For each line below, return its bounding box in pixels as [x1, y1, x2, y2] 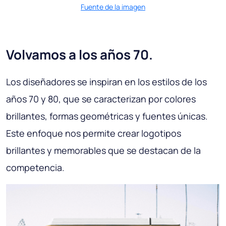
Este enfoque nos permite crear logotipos [6, 127, 181, 139]
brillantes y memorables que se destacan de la [6, 144, 201, 156]
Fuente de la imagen [81, 2, 145, 12]
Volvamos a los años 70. [6, 45, 153, 64]
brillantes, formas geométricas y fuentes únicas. [6, 109, 208, 122]
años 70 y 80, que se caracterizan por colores [6, 92, 196, 105]
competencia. [6, 161, 65, 174]
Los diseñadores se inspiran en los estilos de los [6, 75, 207, 88]
